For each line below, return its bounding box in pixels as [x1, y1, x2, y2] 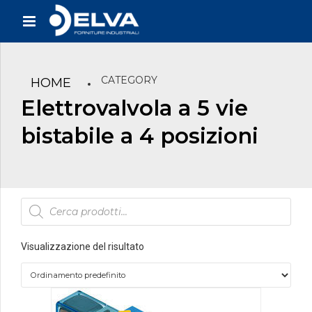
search [20, 208, 58, 223]
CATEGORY [101, 74, 157, 87]
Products [20, 195, 71, 210]
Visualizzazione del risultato [21, 240, 144, 252]
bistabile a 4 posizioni [21, 123, 258, 150]
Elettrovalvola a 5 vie [21, 95, 248, 122]
